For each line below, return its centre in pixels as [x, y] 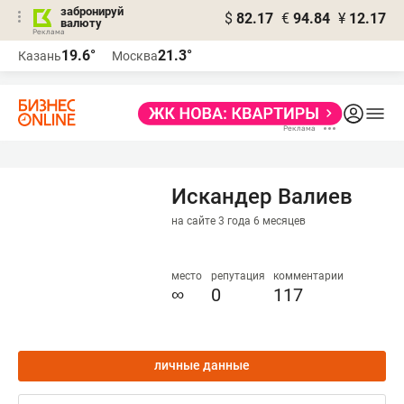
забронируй [92, 11]
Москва [135, 56]
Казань [40, 56]
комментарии [309, 276]
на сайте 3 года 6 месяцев [239, 221]
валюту [81, 23]
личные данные [202, 365]
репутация [238, 276]
